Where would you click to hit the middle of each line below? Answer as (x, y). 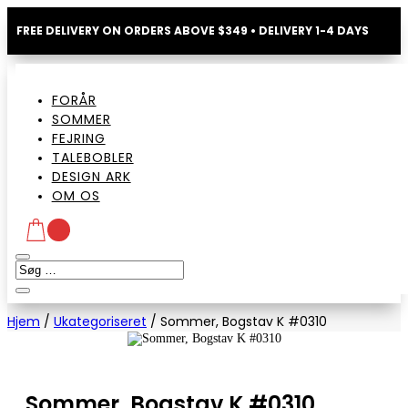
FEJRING (78, 138)
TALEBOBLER (92, 158)
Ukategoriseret (100, 321)
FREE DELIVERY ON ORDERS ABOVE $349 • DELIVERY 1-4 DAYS (193, 31)
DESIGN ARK (91, 177)
